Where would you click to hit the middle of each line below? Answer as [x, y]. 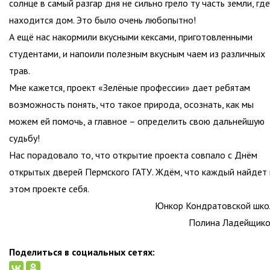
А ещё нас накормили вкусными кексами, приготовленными [131, 37]
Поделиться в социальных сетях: [82, 252]
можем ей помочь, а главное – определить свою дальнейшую [137, 121]
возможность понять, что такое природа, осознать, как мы [131, 105]
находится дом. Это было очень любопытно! [102, 20]
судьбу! [24, 138]
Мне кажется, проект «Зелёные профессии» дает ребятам [130, 88]
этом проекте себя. [49, 189]
